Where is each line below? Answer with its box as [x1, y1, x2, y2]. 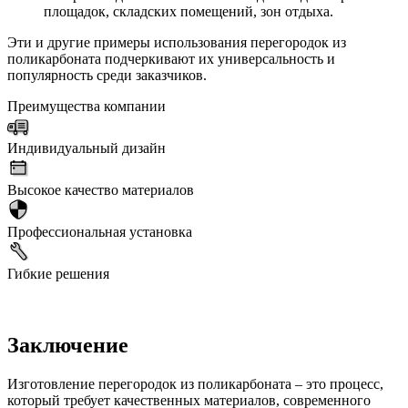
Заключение [7, 333, 128, 358]
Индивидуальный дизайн [7, 140, 166, 157]
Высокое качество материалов [7, 182, 194, 199]
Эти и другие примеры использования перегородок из [7, 35, 346, 51]
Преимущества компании [7, 98, 166, 115]
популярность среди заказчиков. [7, 67, 207, 84]
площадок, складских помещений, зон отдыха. [44, 4, 333, 20]
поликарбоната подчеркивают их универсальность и [7, 51, 335, 67]
